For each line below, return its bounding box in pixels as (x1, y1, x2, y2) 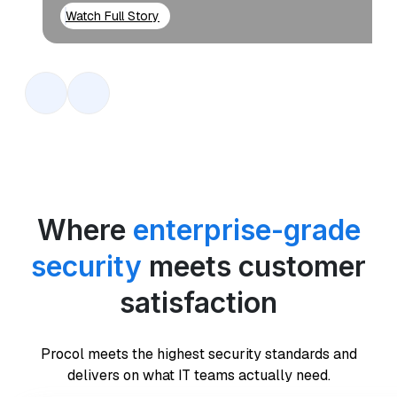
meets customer (149, 248, 366, 284)
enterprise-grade (132, 212, 361, 247)
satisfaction (120, 284, 277, 320)
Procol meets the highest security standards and (40, 345, 357, 364)
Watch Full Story (66, 7, 160, 24)
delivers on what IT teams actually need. (66, 366, 331, 385)
